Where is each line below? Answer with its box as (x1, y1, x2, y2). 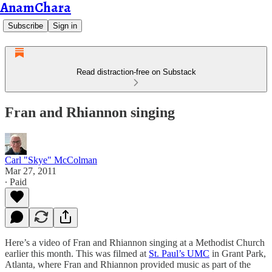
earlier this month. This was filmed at (5, 248, 149, 259)
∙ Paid (5, 176, 27, 187)
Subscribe (8, 21, 43, 30)
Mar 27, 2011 (5, 165, 56, 176)
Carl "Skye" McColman (5, 154, 97, 165)
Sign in (53, 21, 77, 30)
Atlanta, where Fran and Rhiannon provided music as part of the (5, 259, 251, 270)
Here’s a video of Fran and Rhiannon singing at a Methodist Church (5, 237, 265, 248)
